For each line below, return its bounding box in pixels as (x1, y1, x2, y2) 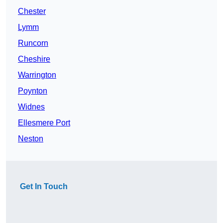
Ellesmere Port (18, 118, 70, 127)
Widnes (18, 103, 45, 111)
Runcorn (18, 39, 48, 48)
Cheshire (18, 55, 50, 64)
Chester (18, 7, 46, 16)
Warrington (18, 71, 56, 80)
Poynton (18, 87, 47, 96)
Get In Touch (20, 182, 68, 191)
